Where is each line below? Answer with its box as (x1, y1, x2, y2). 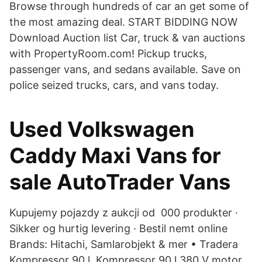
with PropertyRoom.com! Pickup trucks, (9, 47, 207, 60)
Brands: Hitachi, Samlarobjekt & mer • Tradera (9, 238, 238, 250)
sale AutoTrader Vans (9, 169, 230, 195)
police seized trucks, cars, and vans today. (9, 79, 219, 91)
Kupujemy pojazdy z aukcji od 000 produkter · (9, 206, 238, 219)
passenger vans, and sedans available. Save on (9, 63, 241, 75)
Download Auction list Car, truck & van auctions (9, 32, 245, 44)
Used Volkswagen (9, 116, 194, 142)
